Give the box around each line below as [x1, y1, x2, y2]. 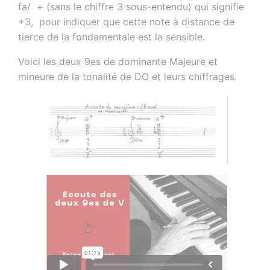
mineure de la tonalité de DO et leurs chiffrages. [18, 71, 237, 83]
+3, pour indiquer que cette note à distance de [18, 16, 235, 28]
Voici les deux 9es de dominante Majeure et [18, 55, 218, 68]
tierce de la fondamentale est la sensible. [18, 31, 209, 43]
